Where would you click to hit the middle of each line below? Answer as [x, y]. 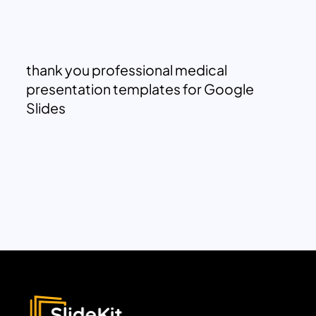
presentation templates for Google [140, 89]
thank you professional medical [127, 69]
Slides [46, 108]
